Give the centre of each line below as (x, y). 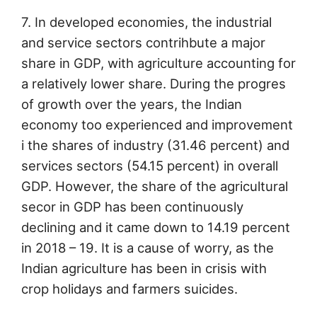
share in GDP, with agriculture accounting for (158, 63)
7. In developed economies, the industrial (146, 22)
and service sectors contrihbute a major (143, 43)
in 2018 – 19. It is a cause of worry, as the (148, 248)
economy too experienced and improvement (157, 125)
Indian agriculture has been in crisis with (144, 269)
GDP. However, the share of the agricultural (155, 186)
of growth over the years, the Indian (132, 104)
